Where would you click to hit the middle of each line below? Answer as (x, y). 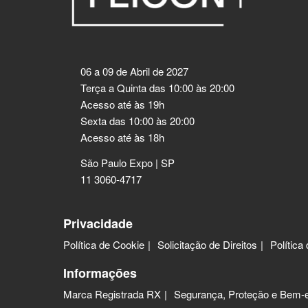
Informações (100, 273)
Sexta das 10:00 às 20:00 (137, 120)
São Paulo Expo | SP (128, 162)
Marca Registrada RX (112, 294)
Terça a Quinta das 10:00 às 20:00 (157, 87)
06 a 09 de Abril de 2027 (134, 71)
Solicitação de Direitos (207, 244)
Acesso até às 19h (122, 104)
